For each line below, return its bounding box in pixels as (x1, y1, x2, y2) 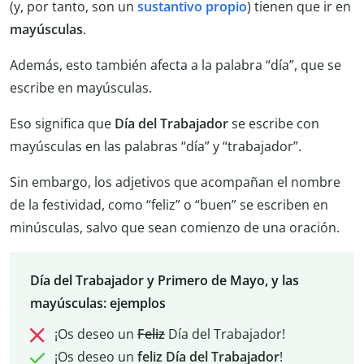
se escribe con (228, 115, 319, 133)
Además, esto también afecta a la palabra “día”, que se (10, 56, 341, 75)
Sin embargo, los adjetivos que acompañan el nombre (10, 173, 340, 192)
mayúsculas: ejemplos (29, 293, 166, 312)
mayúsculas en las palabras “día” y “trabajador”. (10, 137, 301, 156)
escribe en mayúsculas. (10, 79, 152, 97)
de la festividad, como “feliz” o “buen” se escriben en (10, 196, 328, 214)
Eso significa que (10, 115, 115, 133)
